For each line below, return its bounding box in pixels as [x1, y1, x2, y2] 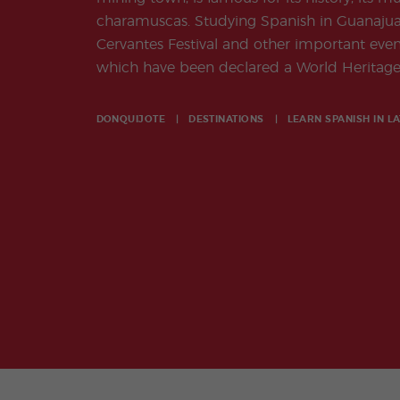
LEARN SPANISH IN [287, 114, 387, 125]
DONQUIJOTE [96, 114, 166, 125]
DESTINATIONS [188, 114, 264, 125]
